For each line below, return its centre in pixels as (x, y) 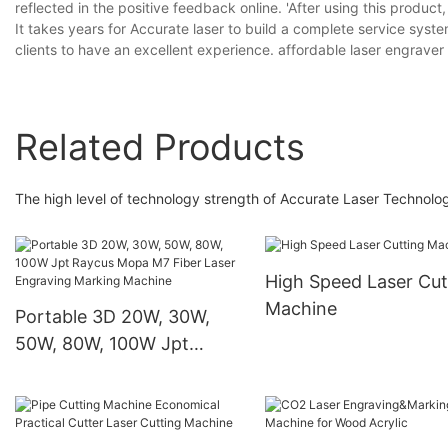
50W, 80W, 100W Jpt (102, 343)
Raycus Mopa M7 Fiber (111, 370)
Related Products (160, 147)
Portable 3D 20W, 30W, (112, 316)
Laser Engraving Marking (120, 397)
